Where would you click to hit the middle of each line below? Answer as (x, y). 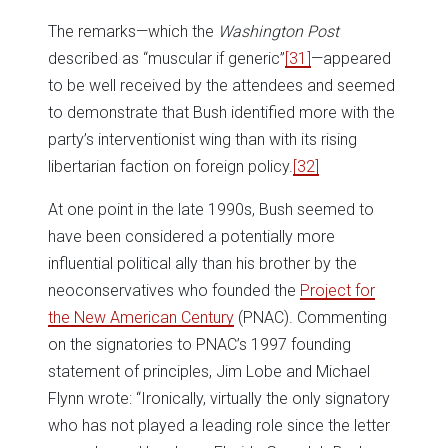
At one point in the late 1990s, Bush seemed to (211, 210)
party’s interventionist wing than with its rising (202, 140)
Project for (337, 291)
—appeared (351, 59)
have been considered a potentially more (191, 237)
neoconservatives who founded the (174, 291)
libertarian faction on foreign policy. (170, 167)
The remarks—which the (133, 32)
